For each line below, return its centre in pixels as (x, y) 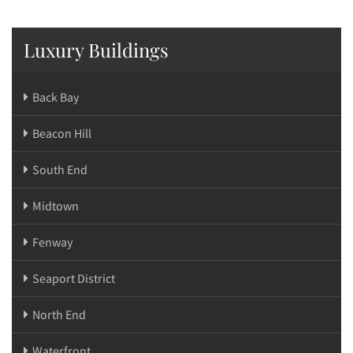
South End (60, 169)
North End (59, 314)
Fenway (52, 242)
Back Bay (56, 97)
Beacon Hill (62, 133)
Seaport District (74, 278)
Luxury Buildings (96, 49)
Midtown (56, 205)
